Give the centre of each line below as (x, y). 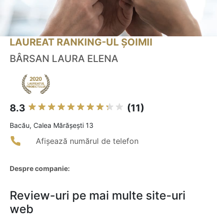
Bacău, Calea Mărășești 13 (52, 125)
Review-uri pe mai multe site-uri (98, 196)
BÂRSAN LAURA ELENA (64, 59)
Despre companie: (40, 169)
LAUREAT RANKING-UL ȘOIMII (81, 42)
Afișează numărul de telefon (87, 141)
